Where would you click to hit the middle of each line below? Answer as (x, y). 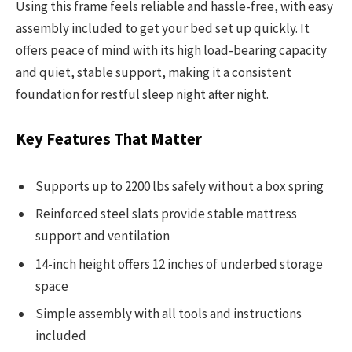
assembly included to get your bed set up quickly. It (163, 29)
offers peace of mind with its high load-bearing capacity (171, 51)
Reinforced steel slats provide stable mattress (166, 214)
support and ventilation (103, 236)
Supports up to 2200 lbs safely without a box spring (180, 186)
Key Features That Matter (109, 139)
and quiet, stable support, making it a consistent (154, 73)
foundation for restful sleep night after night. (142, 95)
